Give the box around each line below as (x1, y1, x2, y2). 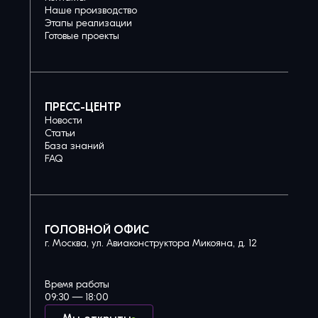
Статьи (45, 128, 75, 139)
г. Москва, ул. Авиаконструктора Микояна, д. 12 (45, 238, 257, 249)
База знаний (45, 141, 104, 152)
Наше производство (45, 5, 137, 16)
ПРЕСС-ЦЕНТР (45, 102, 121, 114)
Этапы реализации (45, 18, 132, 29)
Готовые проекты (45, 31, 119, 42)
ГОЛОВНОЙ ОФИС (45, 224, 149, 236)
